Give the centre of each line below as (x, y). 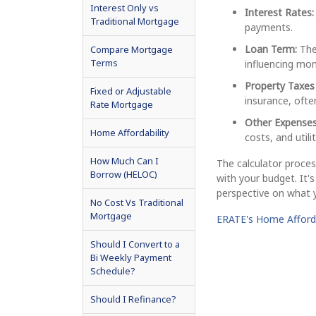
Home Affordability (130, 132)
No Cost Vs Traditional (137, 202)
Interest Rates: (279, 12)
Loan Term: (271, 49)
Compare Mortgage (132, 49)
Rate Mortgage (122, 104)
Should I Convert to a (135, 244)
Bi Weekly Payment (131, 257)
